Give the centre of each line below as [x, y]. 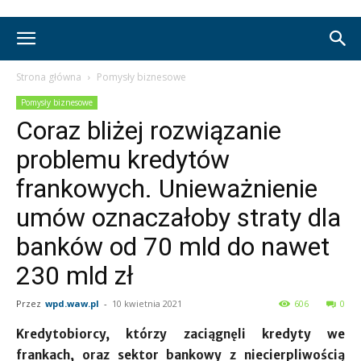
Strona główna [49, 77]
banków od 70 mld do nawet [173, 247]
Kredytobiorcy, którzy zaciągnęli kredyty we [180, 334]
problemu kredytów [123, 160]
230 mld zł [75, 276]
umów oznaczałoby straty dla [178, 218]
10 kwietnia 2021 [147, 303]
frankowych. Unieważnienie [167, 189]
